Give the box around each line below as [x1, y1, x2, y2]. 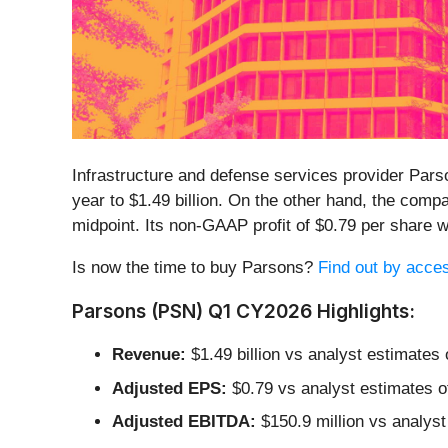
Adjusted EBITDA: [112, 412, 256, 432]
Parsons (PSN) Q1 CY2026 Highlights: [72, 299, 415, 324]
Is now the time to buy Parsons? [72, 258, 318, 278]
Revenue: [112, 345, 186, 365]
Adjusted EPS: [112, 378, 227, 398]
